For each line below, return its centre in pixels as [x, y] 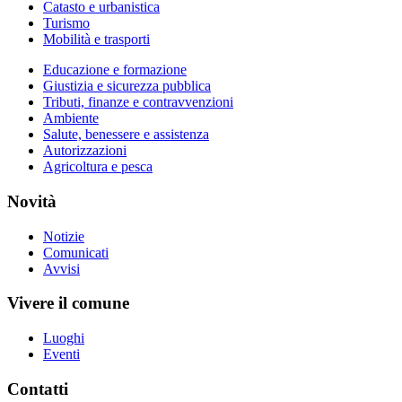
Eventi [61, 354]
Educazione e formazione [115, 70]
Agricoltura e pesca [98, 167]
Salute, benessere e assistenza [126, 135]
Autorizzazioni [85, 151]
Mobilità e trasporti [96, 39]
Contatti [38, 389]
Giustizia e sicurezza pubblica [127, 86]
